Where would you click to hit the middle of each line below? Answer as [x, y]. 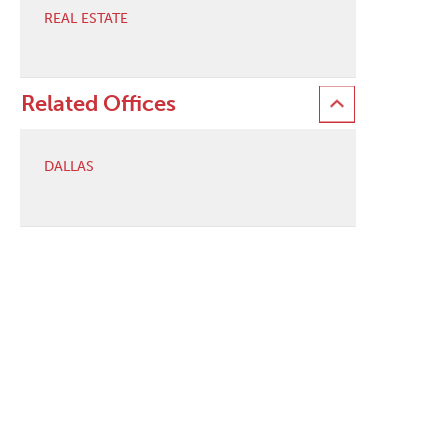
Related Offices [98, 104]
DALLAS [68, 167]
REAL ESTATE [85, 18]
